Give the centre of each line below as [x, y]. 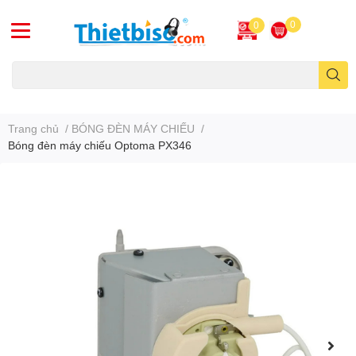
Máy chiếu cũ [41, 98]
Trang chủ [33, 128]
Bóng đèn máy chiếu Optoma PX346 [100, 145]
